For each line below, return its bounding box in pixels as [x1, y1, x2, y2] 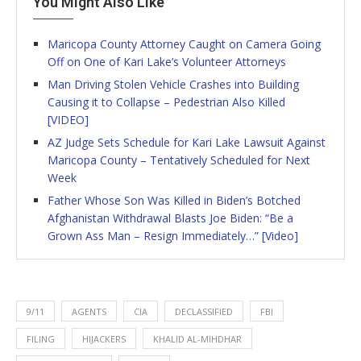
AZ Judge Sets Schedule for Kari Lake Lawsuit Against [48, 135, 326, 151]
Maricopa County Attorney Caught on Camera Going [48, 36, 321, 52]
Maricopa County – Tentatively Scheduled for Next [48, 152, 310, 168]
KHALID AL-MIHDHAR [153, 333, 242, 346]
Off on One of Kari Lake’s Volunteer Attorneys [48, 54, 286, 70]
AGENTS [72, 305, 106, 318]
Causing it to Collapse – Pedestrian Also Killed [48, 94, 285, 110]
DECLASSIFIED [175, 305, 233, 318]
